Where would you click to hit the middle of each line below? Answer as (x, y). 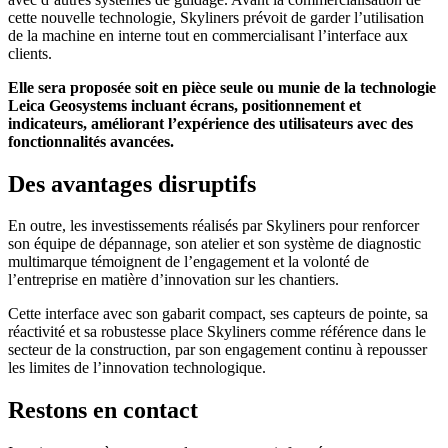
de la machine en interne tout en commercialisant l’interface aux (208, 35)
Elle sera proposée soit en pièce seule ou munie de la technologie (222, 87)
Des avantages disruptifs (132, 183)
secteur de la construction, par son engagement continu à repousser (217, 350)
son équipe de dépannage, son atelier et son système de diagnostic (214, 244)
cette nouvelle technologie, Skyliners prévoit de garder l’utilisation (216, 17)
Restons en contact (103, 410)
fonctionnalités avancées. (91, 141)
